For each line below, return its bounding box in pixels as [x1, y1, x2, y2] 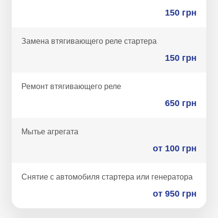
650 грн [165, 98, 197, 108]
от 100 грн [153, 144, 197, 153]
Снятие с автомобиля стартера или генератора [21, 173, 195, 181]
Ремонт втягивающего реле [21, 82, 123, 91]
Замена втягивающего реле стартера [21, 37, 159, 45]
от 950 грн [153, 189, 197, 199]
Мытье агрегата [21, 127, 80, 136]
